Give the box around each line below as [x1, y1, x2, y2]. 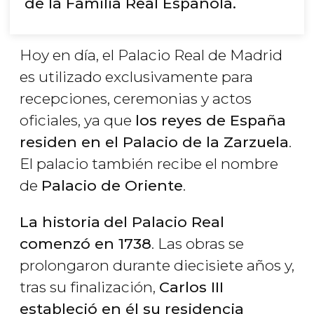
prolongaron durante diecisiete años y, [20, 257, 294, 275]
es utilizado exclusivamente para [20, 68, 253, 86]
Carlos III [159, 278, 224, 296]
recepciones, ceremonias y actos [20, 90, 252, 108]
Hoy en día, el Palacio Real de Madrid [20, 46, 282, 64]
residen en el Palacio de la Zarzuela [20, 133, 289, 151]
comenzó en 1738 [20, 235, 151, 253]
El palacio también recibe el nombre [20, 155, 278, 173]
